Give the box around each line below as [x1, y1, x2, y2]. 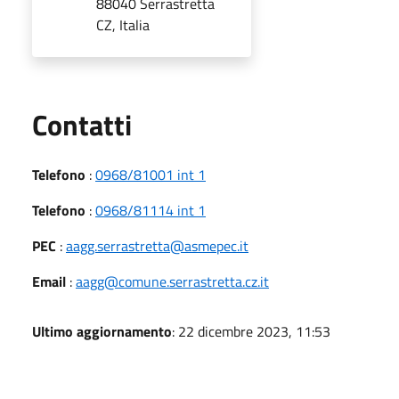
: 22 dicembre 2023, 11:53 [172, 320, 330, 342]
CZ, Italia [96, 13, 150, 36]
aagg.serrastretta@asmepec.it [66, 234, 248, 256]
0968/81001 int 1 [95, 163, 206, 185]
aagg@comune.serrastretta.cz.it [76, 270, 269, 292]
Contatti [32, 102, 132, 146]
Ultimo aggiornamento [32, 320, 172, 342]
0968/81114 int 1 [95, 199, 206, 221]
